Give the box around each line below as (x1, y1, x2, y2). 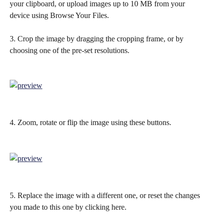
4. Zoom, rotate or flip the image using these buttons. (10, 118, 171, 127)
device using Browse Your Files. (10, 11, 109, 19)
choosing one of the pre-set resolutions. (10, 46, 129, 54)
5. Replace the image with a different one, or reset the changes (10, 191, 202, 200)
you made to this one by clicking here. (10, 202, 127, 211)
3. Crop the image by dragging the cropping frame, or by (10, 34, 185, 43)
